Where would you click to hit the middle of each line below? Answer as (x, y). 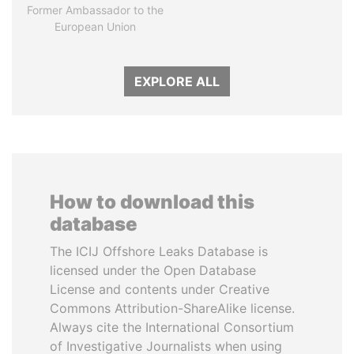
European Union (95, 26)
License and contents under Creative (160, 289)
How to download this (152, 202)
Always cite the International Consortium (172, 327)
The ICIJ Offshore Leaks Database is (159, 251)
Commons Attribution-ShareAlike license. (172, 308)
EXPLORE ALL (177, 81)
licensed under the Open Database (153, 270)
